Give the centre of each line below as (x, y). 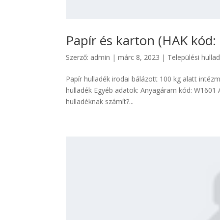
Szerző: (78, 57)
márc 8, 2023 (139, 57)
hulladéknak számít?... (100, 101)
